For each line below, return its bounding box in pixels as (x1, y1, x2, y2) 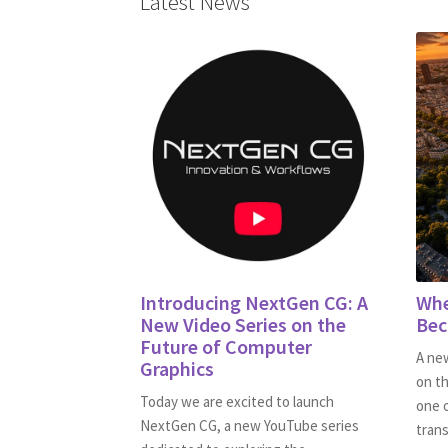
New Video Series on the (140, 312, 347, 338)
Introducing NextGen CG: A (140, 290, 369, 316)
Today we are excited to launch (140, 392, 335, 412)
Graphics (140, 356, 215, 382)
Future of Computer (140, 334, 313, 360)
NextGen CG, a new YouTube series (140, 416, 360, 436)
